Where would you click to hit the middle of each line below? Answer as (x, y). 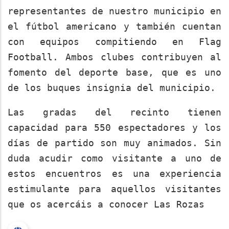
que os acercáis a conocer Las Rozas (106, 204)
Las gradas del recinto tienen (114, 112)
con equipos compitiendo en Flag (114, 41)
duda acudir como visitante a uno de (114, 158)
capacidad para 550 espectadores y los (114, 127)
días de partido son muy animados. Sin (114, 143)
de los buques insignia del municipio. (112, 87)
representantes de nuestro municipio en (114, 11)
